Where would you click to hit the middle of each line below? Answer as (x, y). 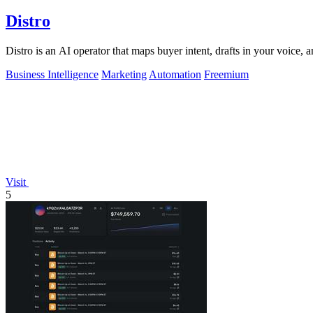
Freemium (226, 75)
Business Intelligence (52, 75)
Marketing (124, 75)
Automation (175, 75)
